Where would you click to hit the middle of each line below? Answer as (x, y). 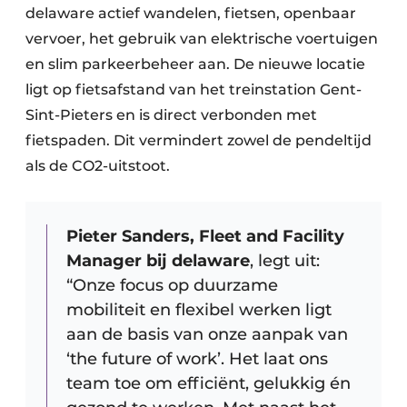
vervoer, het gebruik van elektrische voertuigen (202, 39)
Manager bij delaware (158, 261)
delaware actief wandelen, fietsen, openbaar (191, 14)
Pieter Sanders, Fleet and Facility (205, 237)
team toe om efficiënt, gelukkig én (208, 384)
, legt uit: (285, 261)
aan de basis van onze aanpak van (207, 335)
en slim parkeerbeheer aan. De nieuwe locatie (195, 65)
